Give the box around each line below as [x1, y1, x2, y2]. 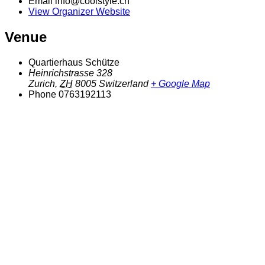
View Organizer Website [28, 7, 130, 17]
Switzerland [99, 78, 148, 89]
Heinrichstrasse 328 [28, 67, 112, 78]
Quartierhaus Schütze [28, 57, 119, 67]
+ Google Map [151, 78, 210, 89]
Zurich [28, 78, 55, 89]
